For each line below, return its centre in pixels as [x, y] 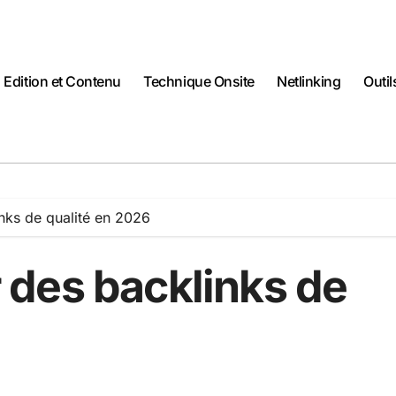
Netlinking [309, 81]
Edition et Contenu [62, 81]
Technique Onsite [199, 81]
